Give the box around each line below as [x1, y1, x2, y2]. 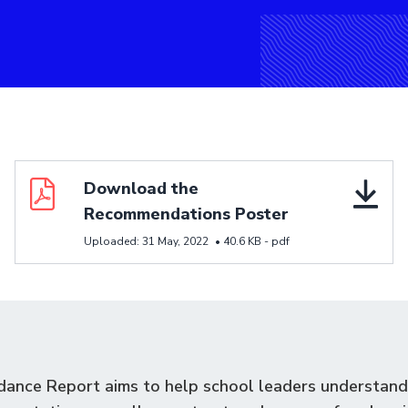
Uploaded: [84, 234, 142, 249]
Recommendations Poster [84, 203, 289, 225]
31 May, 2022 [142, 234, 209, 249]
